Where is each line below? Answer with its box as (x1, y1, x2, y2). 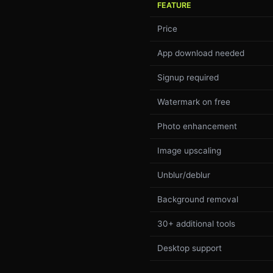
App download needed (157, 48, 244, 58)
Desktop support (157, 243, 222, 253)
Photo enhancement (157, 121, 237, 131)
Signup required (157, 72, 219, 82)
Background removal (157, 194, 238, 204)
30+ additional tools (157, 218, 235, 229)
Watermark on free (157, 96, 230, 107)
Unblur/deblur (157, 169, 210, 180)
